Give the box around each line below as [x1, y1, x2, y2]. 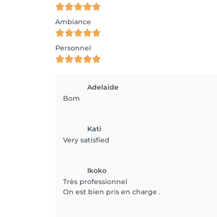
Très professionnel [63, 177, 127, 186]
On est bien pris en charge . [63, 187, 160, 196]
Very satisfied [63, 136, 109, 144]
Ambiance [55, 17, 91, 26]
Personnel [55, 44, 91, 52]
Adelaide [87, 83, 119, 92]
